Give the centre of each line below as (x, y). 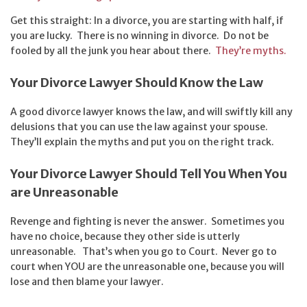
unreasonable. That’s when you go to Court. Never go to (144, 251)
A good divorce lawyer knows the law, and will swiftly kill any (151, 111)
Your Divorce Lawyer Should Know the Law (137, 82)
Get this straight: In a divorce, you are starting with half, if (147, 21)
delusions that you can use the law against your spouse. (140, 126)
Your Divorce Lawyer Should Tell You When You (149, 173)
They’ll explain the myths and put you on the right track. (142, 142)
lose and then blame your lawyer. (87, 281)
